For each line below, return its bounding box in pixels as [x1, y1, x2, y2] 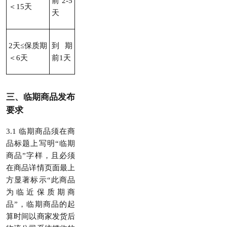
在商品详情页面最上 [6, 164, 75, 172]
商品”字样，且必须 [6, 152, 75, 160]
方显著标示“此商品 [6, 176, 75, 184]
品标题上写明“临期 [6, 139, 75, 147]
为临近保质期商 [6, 188, 75, 196]
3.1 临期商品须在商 [6, 127, 75, 135]
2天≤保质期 [9, 42, 47, 50]
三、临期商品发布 [6, 92, 75, 102]
